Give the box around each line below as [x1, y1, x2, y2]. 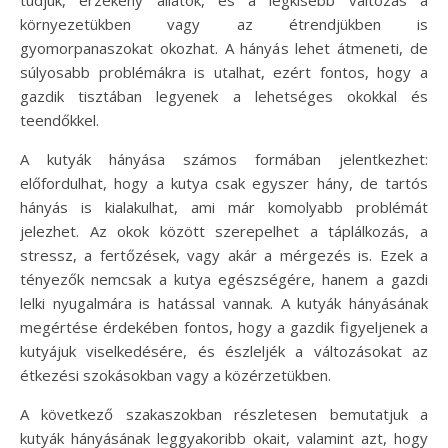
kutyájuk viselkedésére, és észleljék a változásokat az [20, 340, 428, 361]
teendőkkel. [20, 109, 99, 130]
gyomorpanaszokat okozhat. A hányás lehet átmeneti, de [20, 37, 428, 58]
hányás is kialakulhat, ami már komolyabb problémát [20, 196, 428, 217]
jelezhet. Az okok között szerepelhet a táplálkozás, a [20, 220, 428, 241]
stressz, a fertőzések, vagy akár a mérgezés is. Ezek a [20, 244, 428, 265]
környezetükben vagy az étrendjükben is [20, 13, 428, 34]
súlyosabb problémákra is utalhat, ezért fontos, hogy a [20, 61, 428, 82]
